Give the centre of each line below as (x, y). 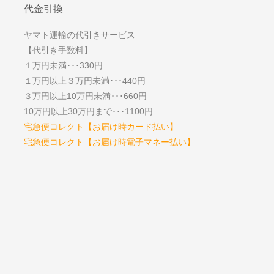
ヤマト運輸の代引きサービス (79, 35)
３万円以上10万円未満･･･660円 (85, 96)
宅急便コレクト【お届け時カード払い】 (101, 127)
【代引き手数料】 (58, 50)
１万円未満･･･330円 (63, 66)
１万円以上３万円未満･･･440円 (84, 81)
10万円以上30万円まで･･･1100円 (88, 112)
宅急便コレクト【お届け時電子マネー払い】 (109, 142)
